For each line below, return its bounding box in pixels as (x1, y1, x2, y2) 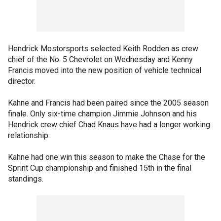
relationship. (8, 131, 50, 140)
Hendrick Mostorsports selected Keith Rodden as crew (8, 44, 198, 53)
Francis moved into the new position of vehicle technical (8, 66, 201, 75)
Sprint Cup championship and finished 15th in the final (8, 163, 191, 173)
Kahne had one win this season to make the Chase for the (8, 152, 205, 162)
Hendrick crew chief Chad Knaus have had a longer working (8, 120, 210, 129)
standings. (8, 174, 43, 184)
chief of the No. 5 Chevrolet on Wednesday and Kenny (8, 55, 193, 64)
